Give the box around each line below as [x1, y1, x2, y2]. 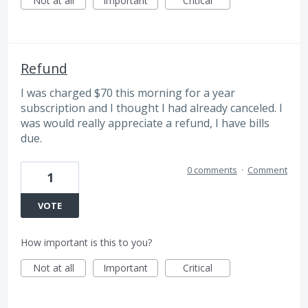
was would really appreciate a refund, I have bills [21, 115, 269, 131]
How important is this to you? [21, 235, 152, 249]
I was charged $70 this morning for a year [21, 85, 235, 101]
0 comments [187, 163, 237, 176]
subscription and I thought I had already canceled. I [21, 100, 283, 116]
